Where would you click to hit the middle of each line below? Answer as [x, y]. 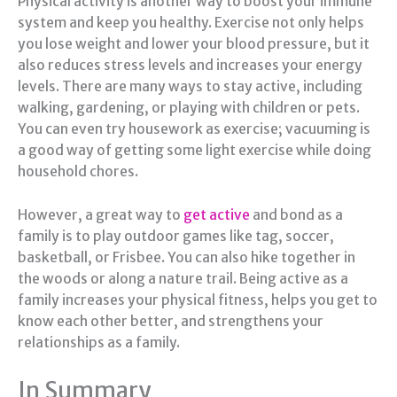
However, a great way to [101, 215]
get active [217, 215]
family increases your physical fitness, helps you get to [198, 300]
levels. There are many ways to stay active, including [190, 87]
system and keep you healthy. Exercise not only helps [191, 23]
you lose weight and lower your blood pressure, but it [194, 44]
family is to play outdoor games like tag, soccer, [176, 237]
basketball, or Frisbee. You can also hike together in [187, 258]
